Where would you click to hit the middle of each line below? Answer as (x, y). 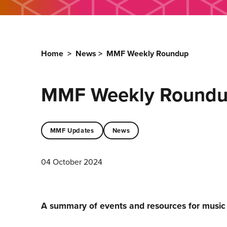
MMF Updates (72, 130)
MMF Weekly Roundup (147, 53)
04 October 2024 (71, 162)
